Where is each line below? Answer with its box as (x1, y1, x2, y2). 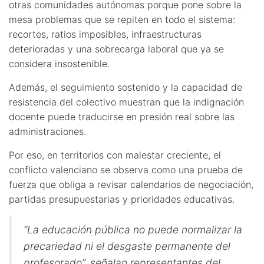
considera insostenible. (9, 57, 110, 70)
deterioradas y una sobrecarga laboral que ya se (9, 42, 224, 55)
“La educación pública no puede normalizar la (24, 223, 242, 236)
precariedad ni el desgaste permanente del (24, 239, 230, 252)
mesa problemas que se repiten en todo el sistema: (9, 13, 235, 25)
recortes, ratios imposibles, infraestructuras (9, 28, 202, 40)
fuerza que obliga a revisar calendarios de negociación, (9, 178, 253, 190)
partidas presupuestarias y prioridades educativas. (9, 193, 235, 205)
